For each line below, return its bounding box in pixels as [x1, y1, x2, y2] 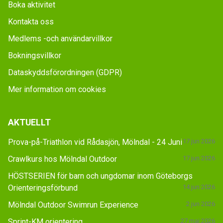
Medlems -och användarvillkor [8, 33, 112, 43]
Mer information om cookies [8, 84, 106, 94]
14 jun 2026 [183, 183, 215, 191]
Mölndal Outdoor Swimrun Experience [8, 200, 138, 210]
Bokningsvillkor [8, 50, 61, 60]
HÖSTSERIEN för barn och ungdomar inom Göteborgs [8, 171, 193, 181]
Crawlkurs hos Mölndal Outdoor [8, 154, 117, 164]
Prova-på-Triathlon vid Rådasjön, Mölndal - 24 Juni [8, 137, 182, 147]
